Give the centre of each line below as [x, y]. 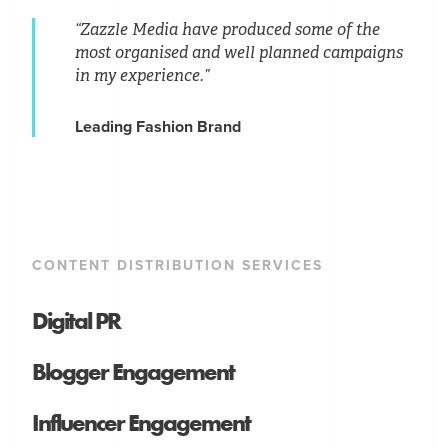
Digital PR [76, 320]
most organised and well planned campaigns [239, 52]
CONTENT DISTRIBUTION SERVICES [178, 265]
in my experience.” [142, 75]
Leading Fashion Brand [158, 126]
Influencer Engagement [141, 422]
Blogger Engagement [133, 371]
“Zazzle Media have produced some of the [228, 29]
